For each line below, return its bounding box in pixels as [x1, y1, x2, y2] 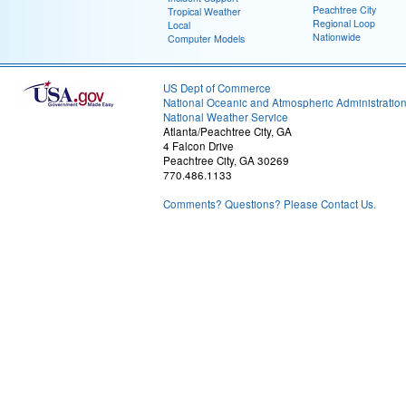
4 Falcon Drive [163, 139, 234, 153]
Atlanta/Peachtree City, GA [163, 124, 292, 139]
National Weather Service [163, 110, 288, 124]
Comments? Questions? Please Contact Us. [163, 197, 376, 211]
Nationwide [313, 30, 361, 43]
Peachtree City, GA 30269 [163, 153, 289, 168]
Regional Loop [313, 16, 375, 30]
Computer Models [168, 32, 245, 45]
